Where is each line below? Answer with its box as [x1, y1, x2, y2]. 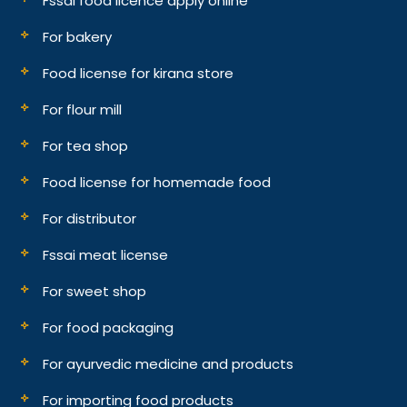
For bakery [43, 26, 113, 46]
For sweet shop [43, 281, 147, 301]
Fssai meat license [43, 244, 169, 264]
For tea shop [43, 135, 129, 155]
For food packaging [43, 317, 174, 337]
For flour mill [43, 99, 123, 119]
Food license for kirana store [43, 63, 234, 83]
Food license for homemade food [43, 172, 272, 192]
